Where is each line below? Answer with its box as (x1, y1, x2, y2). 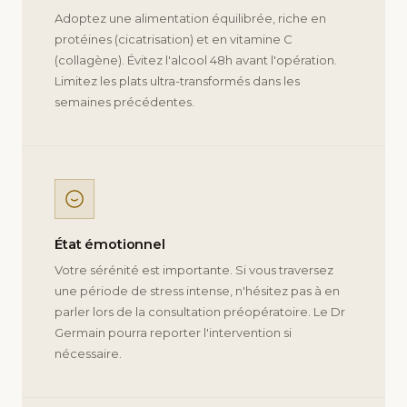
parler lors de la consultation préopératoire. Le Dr (55, 304, 345, 320)
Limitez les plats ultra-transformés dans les (55, 73, 300, 88)
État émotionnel (55, 235, 165, 253)
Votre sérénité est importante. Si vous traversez (55, 263, 333, 278)
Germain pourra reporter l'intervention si (55, 325, 292, 341)
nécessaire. (55, 346, 122, 362)
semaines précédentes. (55, 94, 194, 109)
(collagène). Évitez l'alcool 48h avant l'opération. (55, 52, 337, 67)
